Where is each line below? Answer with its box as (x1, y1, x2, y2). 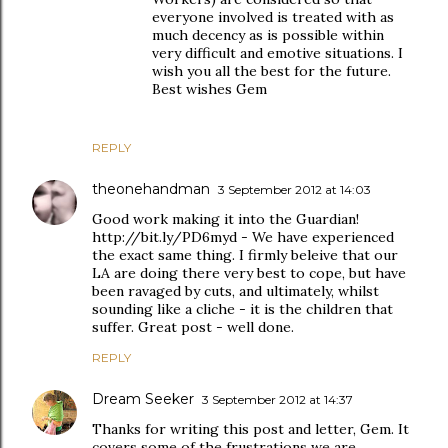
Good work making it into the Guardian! (92, 210, 359, 228)
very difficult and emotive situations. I (152, 44, 403, 62)
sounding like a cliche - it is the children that (92, 300, 393, 318)
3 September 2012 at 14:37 (202, 392, 353, 407)
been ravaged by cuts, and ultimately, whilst (92, 282, 379, 300)
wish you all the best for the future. (152, 62, 391, 80)
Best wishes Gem (152, 80, 267, 98)
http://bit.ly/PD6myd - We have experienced (92, 228, 394, 246)
